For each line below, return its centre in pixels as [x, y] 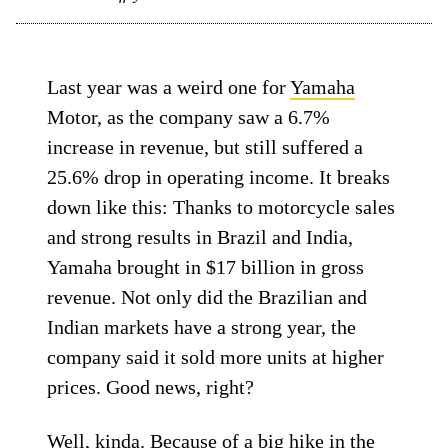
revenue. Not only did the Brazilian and [207, 297]
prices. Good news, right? [151, 387]
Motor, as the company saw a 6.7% [189, 117]
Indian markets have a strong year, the [202, 327]
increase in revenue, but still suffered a [205, 147]
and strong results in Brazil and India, [200, 237]
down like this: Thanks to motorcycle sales [221, 207]
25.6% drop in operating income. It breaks [219, 177]
